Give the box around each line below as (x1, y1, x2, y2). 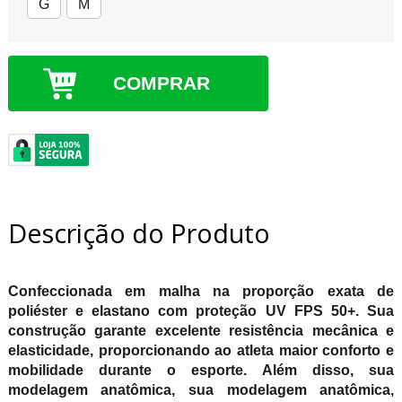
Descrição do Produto (7, 215, 270, 251)
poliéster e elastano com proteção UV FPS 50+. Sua (7, 303, 395, 319)
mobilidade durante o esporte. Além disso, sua (7, 363, 395, 379)
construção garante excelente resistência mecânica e (7, 323, 395, 339)
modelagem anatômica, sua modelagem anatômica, (7, 382, 395, 398)
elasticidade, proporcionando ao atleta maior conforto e (7, 343, 395, 359)
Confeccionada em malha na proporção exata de (7, 284, 395, 300)
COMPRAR (113, 73, 211, 94)
